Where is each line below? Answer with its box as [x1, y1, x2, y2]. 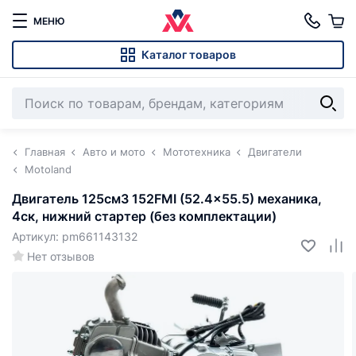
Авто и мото [83, 145, 145, 158]
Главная [25, 145, 65, 158]
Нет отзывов [27, 250, 95, 263]
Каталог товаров [141, 48, 236, 61]
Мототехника [163, 145, 230, 158]
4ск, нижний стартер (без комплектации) [12, 208, 277, 224]
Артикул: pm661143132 [12, 230, 137, 243]
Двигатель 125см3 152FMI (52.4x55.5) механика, [12, 191, 322, 207]
